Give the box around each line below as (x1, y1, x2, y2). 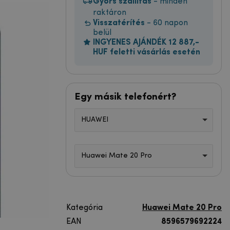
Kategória (66, 203, 103, 212)
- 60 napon (145, 18, 188, 27)
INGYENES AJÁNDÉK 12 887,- (93, 38, 199, 47)
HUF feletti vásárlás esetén (93, 48, 200, 56)
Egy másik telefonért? (74, 91, 176, 102)
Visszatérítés (93, 18, 145, 27)
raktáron (93, 8, 126, 17)
